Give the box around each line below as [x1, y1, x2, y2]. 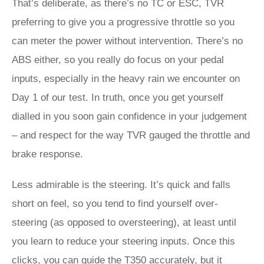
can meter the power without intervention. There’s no [12, 35, 243, 47]
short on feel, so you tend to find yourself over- [12, 198, 218, 209]
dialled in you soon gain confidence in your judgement [12, 111, 247, 122]
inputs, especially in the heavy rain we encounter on [12, 73, 240, 84]
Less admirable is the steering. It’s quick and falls [12, 179, 230, 190]
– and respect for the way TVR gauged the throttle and [12, 130, 250, 141]
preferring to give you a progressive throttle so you [12, 16, 235, 28]
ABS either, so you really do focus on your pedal [12, 54, 224, 65]
